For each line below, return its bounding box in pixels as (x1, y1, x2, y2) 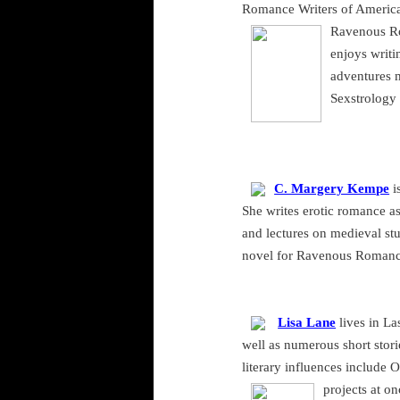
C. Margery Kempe (274, 181, 390, 196)
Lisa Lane (278, 315, 337, 330)
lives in (336, 315, 384, 330)
